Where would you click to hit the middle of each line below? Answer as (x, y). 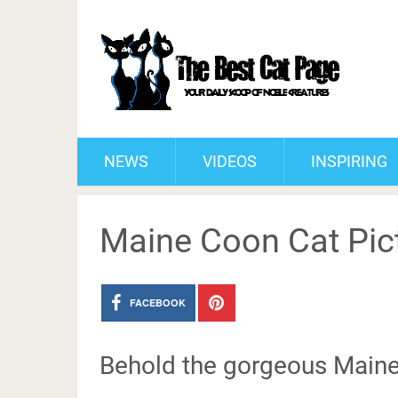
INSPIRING (349, 161)
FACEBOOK (157, 302)
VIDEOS (230, 161)
